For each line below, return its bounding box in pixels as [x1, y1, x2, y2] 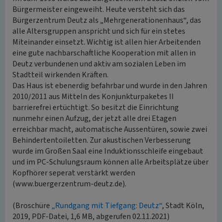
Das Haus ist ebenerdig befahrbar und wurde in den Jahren [12, 80, 207, 91]
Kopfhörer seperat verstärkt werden [12, 167, 135, 178]
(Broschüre [12, 200, 52, 211]
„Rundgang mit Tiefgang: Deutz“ [52, 200, 162, 211]
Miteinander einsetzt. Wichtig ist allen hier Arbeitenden [12, 37, 201, 48]
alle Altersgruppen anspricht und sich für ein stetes [12, 26, 185, 37]
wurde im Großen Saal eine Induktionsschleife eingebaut [12, 146, 203, 157]
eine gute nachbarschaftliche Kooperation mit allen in [12, 48, 196, 58]
